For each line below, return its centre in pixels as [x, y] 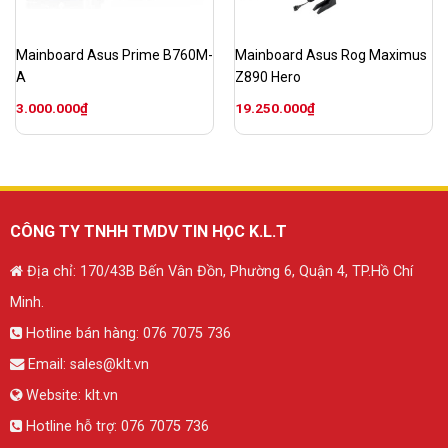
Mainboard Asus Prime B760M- [114, 55]
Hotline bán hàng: [80, 333]
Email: [46, 364]
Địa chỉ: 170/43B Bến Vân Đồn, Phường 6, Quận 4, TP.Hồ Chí [217, 271]
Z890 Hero [267, 77]
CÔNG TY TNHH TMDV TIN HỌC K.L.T [148, 231]
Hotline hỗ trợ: [71, 426]
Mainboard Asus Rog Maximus [330, 55]
